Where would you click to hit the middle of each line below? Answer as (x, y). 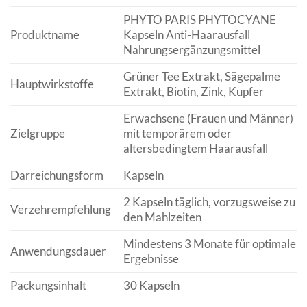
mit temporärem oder (177, 134)
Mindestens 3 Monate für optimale (209, 244)
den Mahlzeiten (162, 217)
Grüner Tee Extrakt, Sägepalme (201, 77)
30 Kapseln (151, 286)
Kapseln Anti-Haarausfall (186, 35)
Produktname (45, 35)
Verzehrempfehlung (61, 210)
